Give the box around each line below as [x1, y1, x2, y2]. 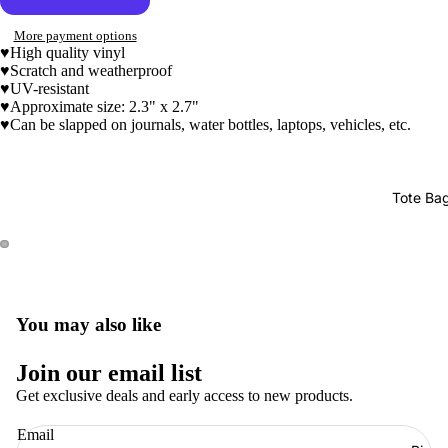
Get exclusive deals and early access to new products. [16, 387, 353, 404]
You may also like [16, 314, 161, 335]
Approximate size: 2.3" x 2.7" [10, 98, 199, 116]
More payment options [13, 28, 137, 44]
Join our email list [16, 360, 202, 386]
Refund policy [129, 407, 196, 421]
